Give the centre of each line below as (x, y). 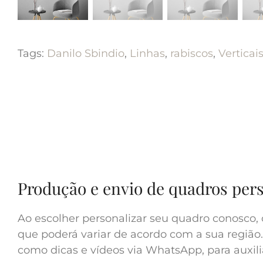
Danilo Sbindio (86, 53)
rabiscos (192, 53)
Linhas (147, 53)
